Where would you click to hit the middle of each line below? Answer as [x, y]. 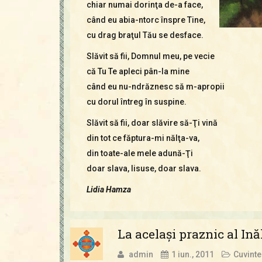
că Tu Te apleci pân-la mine [138, 71]
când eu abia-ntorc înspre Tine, [146, 20]
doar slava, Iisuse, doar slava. [144, 168]
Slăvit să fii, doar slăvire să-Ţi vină [152, 123]
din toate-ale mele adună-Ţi [139, 153]
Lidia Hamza [108, 189]
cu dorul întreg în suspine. [136, 101]
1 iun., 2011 [192, 254]
